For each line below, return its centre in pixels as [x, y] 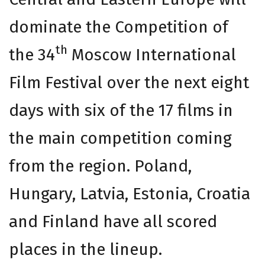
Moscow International [152, 54]
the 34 [32, 54]
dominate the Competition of [119, 27]
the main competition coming [120, 138]
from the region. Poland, [100, 166]
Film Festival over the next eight [129, 82]
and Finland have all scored [113, 221]
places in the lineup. [85, 249]
